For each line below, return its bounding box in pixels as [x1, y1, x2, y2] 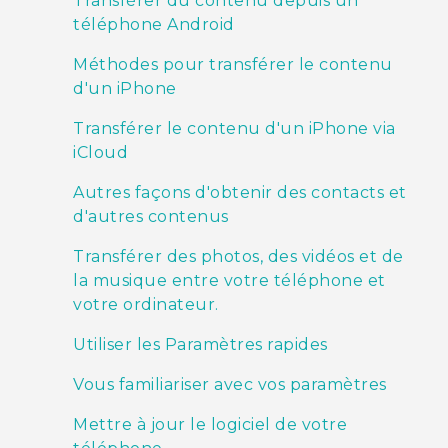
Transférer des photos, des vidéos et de [73, 247, 404, 267]
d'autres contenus [73, 207, 229, 227]
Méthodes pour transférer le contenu [73, 55, 393, 75]
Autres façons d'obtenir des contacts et [73, 183, 407, 203]
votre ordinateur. [73, 295, 219, 315]
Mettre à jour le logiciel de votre [73, 415, 347, 435]
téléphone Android [73, 15, 235, 35]
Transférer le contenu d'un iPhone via [73, 119, 396, 139]
